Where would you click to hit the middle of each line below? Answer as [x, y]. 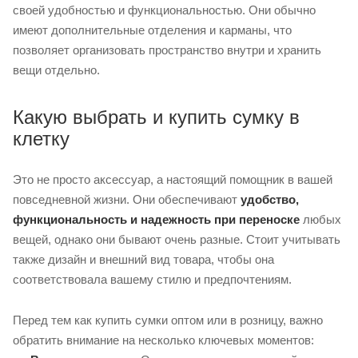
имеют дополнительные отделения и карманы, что [152, 30]
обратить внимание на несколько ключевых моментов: [163, 340]
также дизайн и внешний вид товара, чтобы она [143, 260]
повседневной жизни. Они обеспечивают [127, 200]
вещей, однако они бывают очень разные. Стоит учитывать [177, 240]
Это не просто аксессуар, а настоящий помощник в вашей [173, 180]
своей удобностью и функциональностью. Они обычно [164, 10]
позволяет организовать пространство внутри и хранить [167, 50]
